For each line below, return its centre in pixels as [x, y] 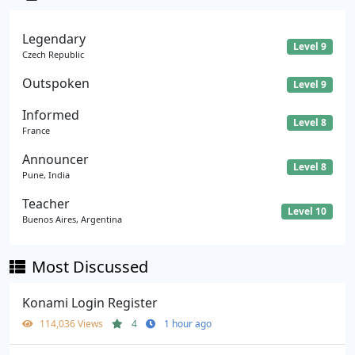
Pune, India [46, 175]
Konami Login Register [90, 303]
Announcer [55, 160]
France [36, 131]
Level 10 [307, 211]
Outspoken [56, 83]
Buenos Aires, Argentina [72, 219]
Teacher [46, 204]
